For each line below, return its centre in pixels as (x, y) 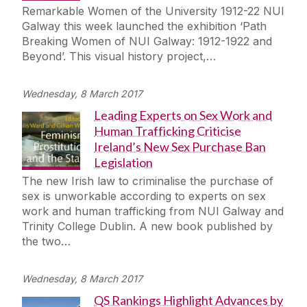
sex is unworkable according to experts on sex (144, 196)
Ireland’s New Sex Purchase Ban (180, 147)
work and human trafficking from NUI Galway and (153, 211)
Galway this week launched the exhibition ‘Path (144, 26)
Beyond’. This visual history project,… (119, 57)
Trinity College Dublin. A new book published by (147, 226)
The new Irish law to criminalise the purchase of (148, 181)
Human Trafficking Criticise (168, 131)
